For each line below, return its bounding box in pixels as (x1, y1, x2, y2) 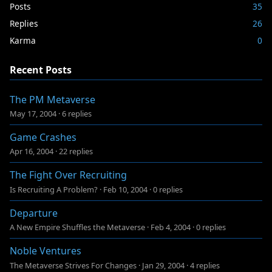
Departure (10, 206, 58, 220)
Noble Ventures (10, 244, 81, 258)
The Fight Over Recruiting (10, 168, 127, 182)
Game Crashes (10, 130, 76, 144)
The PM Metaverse (10, 92, 95, 106)
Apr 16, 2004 (10, 146, 53, 157)
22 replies (59, 146, 93, 157)
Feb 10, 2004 (103, 183, 148, 195)
